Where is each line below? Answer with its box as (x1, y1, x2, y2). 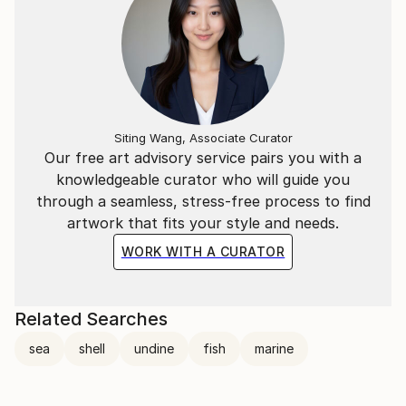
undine (134, 340, 174, 356)
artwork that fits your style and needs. (67, 213, 339, 232)
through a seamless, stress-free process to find (35, 191, 371, 210)
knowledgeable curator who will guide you (56, 169, 350, 188)
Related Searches (14, 307, 168, 330)
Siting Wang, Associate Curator (113, 130, 293, 145)
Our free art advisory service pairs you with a (44, 148, 362, 167)
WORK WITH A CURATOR (121, 243, 285, 259)
